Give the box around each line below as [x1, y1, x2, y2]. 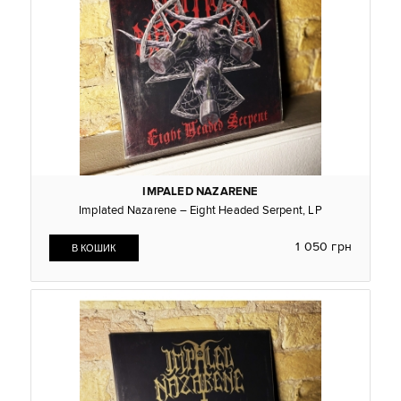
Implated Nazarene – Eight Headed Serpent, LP [79, 203, 322, 218]
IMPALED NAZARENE [142, 184, 259, 200]
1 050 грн [295, 239, 353, 255]
